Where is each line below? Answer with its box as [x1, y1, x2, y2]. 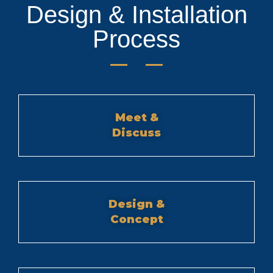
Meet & [115, 110, 158, 124]
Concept [110, 212, 163, 226]
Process [93, 26, 180, 53]
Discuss [112, 126, 161, 140]
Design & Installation [26, 1, 247, 29]
